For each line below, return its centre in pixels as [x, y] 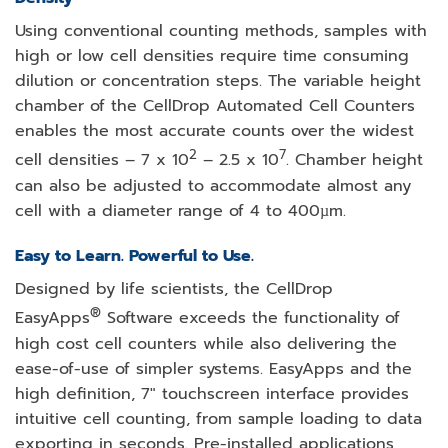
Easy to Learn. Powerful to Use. [134, 256]
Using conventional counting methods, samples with [221, 31]
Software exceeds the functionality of [250, 318]
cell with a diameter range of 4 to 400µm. [180, 210]
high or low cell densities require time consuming [212, 56]
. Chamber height [354, 160]
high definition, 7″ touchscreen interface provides [212, 393]
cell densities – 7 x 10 [102, 160]
